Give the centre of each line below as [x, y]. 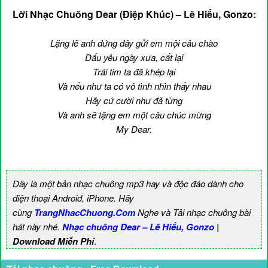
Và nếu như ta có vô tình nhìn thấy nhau [134, 86]
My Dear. [134, 129]
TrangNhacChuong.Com [85, 213]
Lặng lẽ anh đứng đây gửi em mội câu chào [134, 43]
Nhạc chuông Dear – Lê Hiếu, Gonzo [138, 227]
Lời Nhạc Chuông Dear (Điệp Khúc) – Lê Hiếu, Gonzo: [134, 14]
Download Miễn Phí [53, 241]
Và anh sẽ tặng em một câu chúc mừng [134, 115]
